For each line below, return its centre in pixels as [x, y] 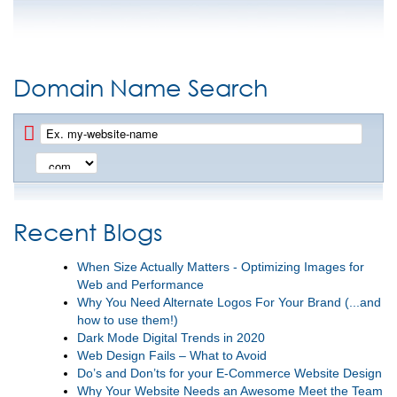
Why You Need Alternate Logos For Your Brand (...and [229, 302]
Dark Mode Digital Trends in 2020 [171, 337]
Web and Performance [140, 284]
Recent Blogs [88, 230]
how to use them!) [128, 319]
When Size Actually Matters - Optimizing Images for [221, 266]
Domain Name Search [140, 86]
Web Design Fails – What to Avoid [172, 355]
